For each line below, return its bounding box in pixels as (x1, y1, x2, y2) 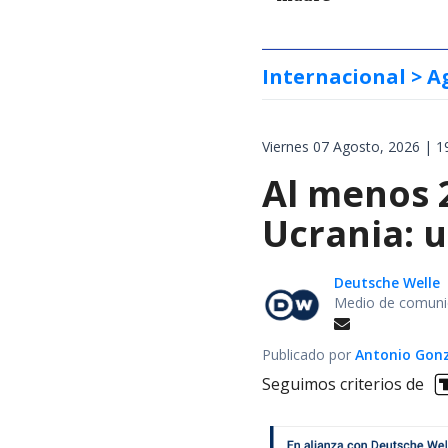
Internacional (262, 62, 406, 90)
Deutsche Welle (334, 272, 440, 292)
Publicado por (262, 344, 355, 364)
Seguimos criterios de (262, 373, 424, 396)
